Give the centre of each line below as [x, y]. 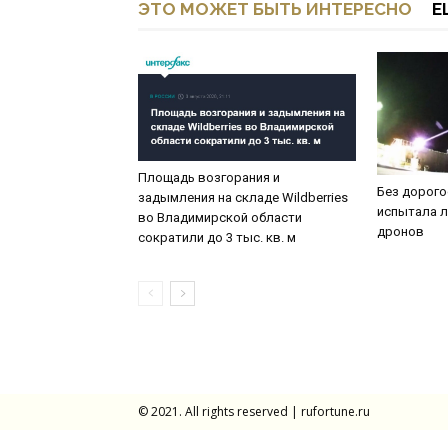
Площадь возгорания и [209, 177]
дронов [400, 231]
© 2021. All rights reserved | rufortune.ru [254, 412]
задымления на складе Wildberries [243, 197]
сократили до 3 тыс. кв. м [217, 237]
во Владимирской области [220, 217]
